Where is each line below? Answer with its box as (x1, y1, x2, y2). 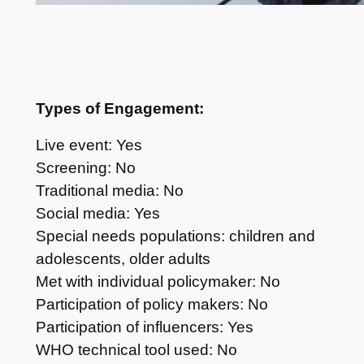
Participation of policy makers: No (35, 296, 268, 314)
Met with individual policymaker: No (35, 273, 280, 291)
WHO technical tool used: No (35, 341, 237, 359)
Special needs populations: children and (35, 227, 315, 245)
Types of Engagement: (35, 100, 204, 118)
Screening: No (35, 159, 136, 177)
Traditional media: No (35, 182, 184, 200)
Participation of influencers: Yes (35, 318, 253, 336)
